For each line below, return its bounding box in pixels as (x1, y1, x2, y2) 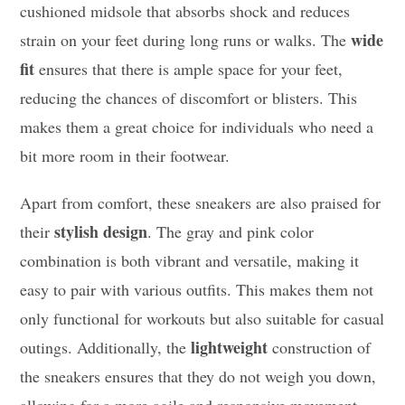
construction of (268, 336, 372, 359)
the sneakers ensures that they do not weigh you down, (20, 365, 377, 388)
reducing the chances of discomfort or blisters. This (20, 87, 358, 109)
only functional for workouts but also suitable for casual (20, 307, 385, 330)
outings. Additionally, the (20, 336, 192, 359)
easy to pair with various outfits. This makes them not (20, 278, 374, 301)
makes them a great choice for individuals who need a (20, 116, 374, 138)
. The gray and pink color (147, 221, 315, 243)
